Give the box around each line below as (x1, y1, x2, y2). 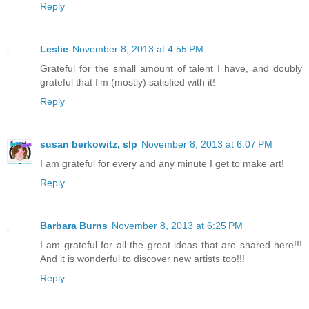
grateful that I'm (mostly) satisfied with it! (40, 76, 215, 88)
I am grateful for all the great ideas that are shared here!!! (40, 239, 302, 250)
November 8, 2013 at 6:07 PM (141, 138, 272, 150)
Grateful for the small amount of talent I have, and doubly (40, 62, 302, 74)
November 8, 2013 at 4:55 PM (72, 43, 203, 54)
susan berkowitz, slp (40, 138, 137, 150)
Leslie (40, 43, 68, 54)
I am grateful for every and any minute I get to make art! (40, 157, 284, 169)
